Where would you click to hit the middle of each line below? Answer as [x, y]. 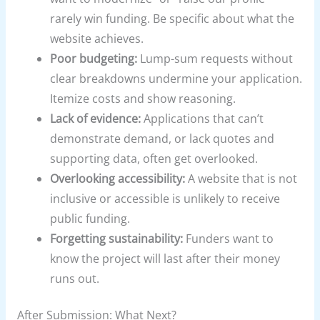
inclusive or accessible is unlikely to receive [165, 198]
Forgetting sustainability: [117, 238]
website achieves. [97, 38]
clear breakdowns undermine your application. [176, 78]
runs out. [75, 278]
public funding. [90, 218]
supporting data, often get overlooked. [154, 158]
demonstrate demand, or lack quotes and [162, 138]
